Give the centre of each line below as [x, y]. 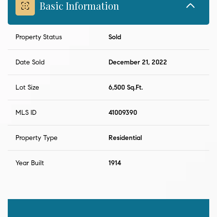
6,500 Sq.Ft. [126, 88]
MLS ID [26, 113]
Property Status [39, 37]
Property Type [37, 138]
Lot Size [27, 88]
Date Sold [30, 62]
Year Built [30, 163]
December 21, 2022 [138, 62]
